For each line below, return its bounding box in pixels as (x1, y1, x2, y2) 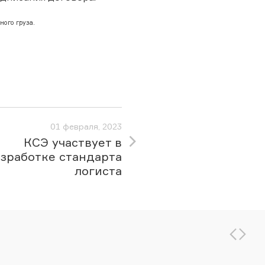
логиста (75, 163, 122, 178)
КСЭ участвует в (24, 135, 122, 150)
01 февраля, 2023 (50, 121, 122, 131)
